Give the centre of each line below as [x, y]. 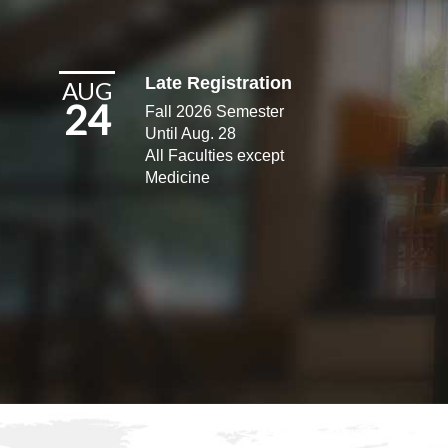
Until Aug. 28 [191, 133]
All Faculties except [215, 155]
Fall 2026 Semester [215, 111]
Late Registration [219, 82]
